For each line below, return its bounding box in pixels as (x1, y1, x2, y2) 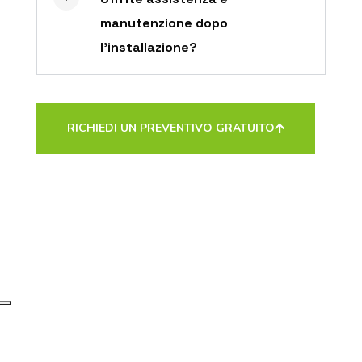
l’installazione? (100, 38, 198, 56)
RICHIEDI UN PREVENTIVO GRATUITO (67, 120, 275, 136)
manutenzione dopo (100, 14, 229, 32)
